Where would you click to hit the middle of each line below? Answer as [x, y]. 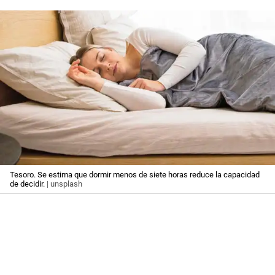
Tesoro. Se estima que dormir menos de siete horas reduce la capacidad [135, 175]
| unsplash [64, 184]
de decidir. [27, 184]
